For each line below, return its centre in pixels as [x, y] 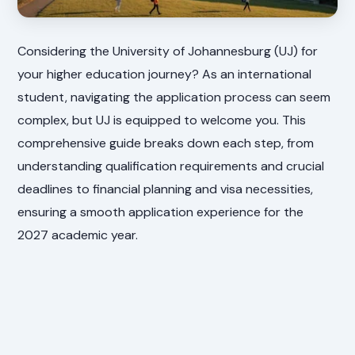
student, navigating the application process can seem [174, 97]
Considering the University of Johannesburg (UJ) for [168, 51]
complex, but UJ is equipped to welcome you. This [162, 120]
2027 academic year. [78, 235]
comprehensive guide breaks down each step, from [166, 143]
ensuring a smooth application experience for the [161, 212]
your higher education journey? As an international [165, 74]
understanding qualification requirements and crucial [171, 166]
